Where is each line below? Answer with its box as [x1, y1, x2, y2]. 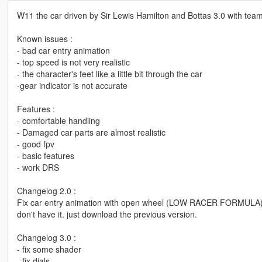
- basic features [16, 150, 74, 162]
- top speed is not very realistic [16, 56, 130, 68]
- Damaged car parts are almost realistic [16, 126, 166, 139]
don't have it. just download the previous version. [16, 208, 197, 220]
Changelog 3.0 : [16, 232, 76, 244]
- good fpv [16, 138, 54, 150]
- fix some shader [16, 243, 81, 256]
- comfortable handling [16, 115, 100, 127]
